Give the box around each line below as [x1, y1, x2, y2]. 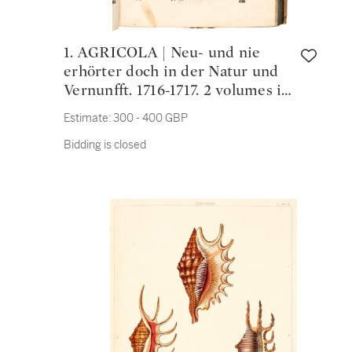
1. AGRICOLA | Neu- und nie [64, 45, 78, 60]
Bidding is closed [64, 137, 146, 152]
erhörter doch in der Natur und [64, 64, 279, 79]
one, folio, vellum [64, 101, 181, 117]
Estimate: [64, 111, 112, 125]
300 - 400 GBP [113, 111, 188, 125]
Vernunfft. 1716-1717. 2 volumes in [64, 82, 291, 98]
